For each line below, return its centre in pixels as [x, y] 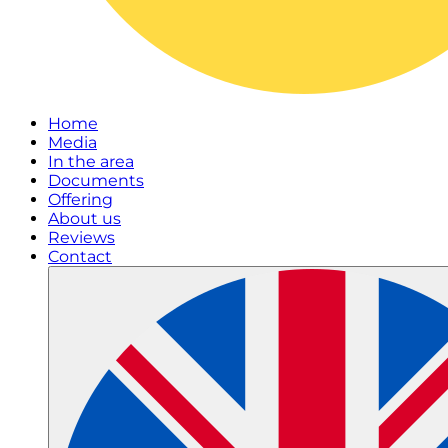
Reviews [81, 237]
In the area [91, 161]
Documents [96, 180]
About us [84, 218]
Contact [80, 256]
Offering [80, 199]
